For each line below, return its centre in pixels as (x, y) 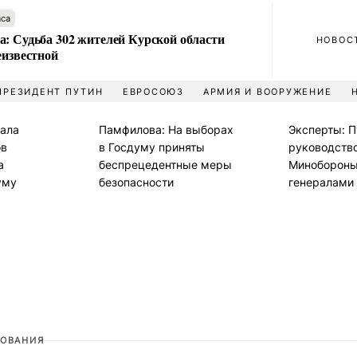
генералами (321, 182)
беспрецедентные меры (165, 165)
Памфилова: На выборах (166, 129)
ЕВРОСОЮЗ (153, 92)
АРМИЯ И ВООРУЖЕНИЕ (267, 92)
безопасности (136, 182)
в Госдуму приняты (152, 147)
